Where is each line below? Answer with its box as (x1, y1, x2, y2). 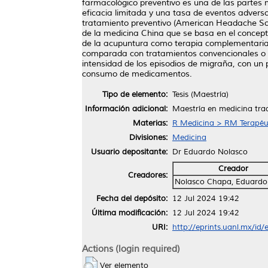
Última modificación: (92, 208, 167, 218)
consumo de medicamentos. (82, 69, 192, 79)
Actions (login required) (82, 242, 180, 255)
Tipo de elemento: (102, 89, 167, 99)
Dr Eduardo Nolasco (172, 147, 248, 157)
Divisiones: (129, 132, 167, 142)
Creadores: (128, 170, 167, 180)
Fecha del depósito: (96, 193, 167, 203)
